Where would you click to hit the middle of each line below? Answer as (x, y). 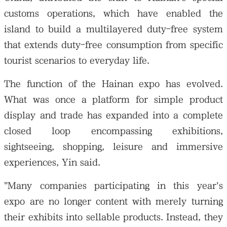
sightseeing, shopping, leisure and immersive (113, 146)
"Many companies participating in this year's (113, 185)
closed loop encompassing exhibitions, (113, 131)
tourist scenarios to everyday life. (77, 60)
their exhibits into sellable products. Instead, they (113, 217)
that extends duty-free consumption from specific (113, 45)
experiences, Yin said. (52, 162)
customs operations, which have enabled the (113, 13)
